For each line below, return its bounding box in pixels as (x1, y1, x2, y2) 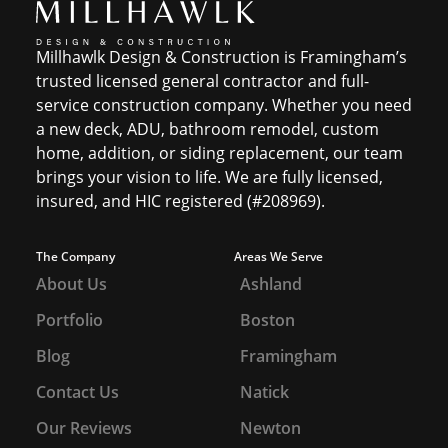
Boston (240, 309, 295, 332)
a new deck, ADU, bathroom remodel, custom (36, 118, 379, 140)
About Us (36, 273, 107, 296)
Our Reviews (36, 417, 132, 440)
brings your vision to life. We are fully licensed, (36, 166, 383, 188)
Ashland (240, 273, 302, 296)
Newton (240, 417, 301, 440)
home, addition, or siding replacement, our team (36, 142, 403, 164)
